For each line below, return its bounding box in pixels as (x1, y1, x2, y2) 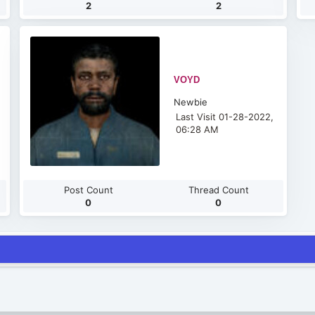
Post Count (63, 184, 113, 195)
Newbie (174, 96, 208, 108)
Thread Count (188, 184, 249, 195)
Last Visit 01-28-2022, (176, 111, 274, 122)
